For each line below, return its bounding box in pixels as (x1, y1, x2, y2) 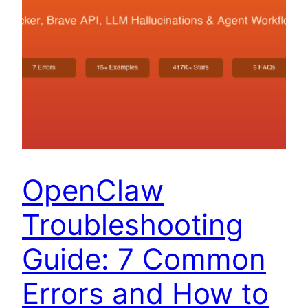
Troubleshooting (22, 207, 243, 243)
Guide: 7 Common (22, 241, 266, 277)
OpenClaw (22, 173, 164, 208)
